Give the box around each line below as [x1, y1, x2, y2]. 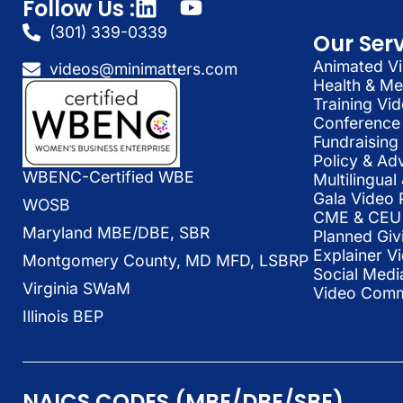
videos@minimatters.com [49, 59, 237, 79]
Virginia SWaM [22, 279, 130, 299]
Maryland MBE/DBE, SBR [22, 223, 210, 243]
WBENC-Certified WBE [22, 167, 194, 187]
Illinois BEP [22, 307, 103, 327]
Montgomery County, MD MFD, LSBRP [22, 251, 309, 271]
